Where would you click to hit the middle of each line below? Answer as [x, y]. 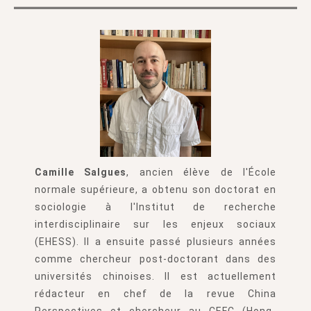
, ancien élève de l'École [202, 172]
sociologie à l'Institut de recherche [155, 207]
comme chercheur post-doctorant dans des [155, 259]
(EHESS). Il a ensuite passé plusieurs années [155, 241]
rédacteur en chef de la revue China [155, 293]
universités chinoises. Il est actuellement [155, 276]
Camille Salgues [81, 172]
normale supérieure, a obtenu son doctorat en [155, 189]
